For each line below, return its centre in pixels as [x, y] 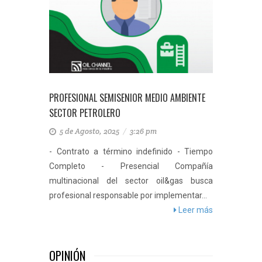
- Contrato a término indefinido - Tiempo [131, 151]
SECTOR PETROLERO [85, 113]
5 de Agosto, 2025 [90, 131]
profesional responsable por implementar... [128, 195]
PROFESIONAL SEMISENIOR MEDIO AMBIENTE [127, 98]
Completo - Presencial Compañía [131, 166]
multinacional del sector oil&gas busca [131, 181]
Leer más [195, 210]
